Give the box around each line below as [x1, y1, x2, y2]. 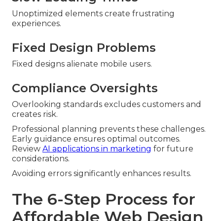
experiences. [12, 19, 61, 29]
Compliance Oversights [12, 81, 158, 96]
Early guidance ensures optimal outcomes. [12, 134, 181, 144]
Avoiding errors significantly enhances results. [12, 169, 191, 179]
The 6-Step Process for [12, 189, 195, 209]
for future [151, 144, 193, 154]
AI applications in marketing [42, 144, 151, 154]
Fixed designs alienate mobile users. [12, 59, 152, 69]
